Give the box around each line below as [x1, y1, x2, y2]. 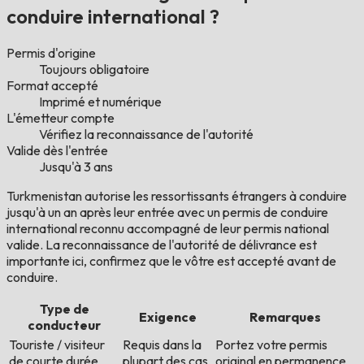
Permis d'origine [6, 45, 96, 62]
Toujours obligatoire [39, 61, 149, 78]
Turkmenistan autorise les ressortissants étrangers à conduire [6, 188, 347, 205]
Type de [39, 301, 89, 318]
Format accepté [6, 77, 98, 94]
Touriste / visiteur [9, 336, 105, 353]
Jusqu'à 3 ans [39, 158, 113, 175]
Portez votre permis [215, 336, 327, 353]
